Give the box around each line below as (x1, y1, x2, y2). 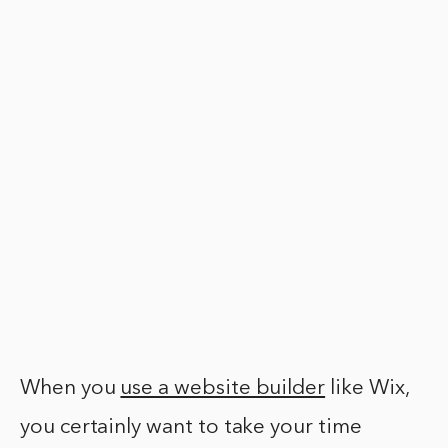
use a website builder (120, 378, 326, 400)
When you (20, 378, 121, 400)
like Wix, (325, 378, 409, 400)
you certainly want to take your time (20, 417, 362, 439)
